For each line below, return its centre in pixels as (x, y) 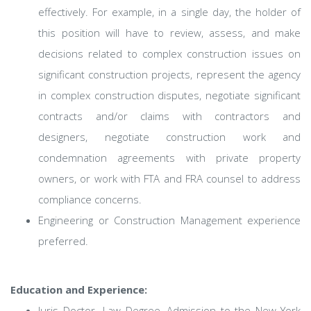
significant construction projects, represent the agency (169, 74)
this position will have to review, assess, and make (169, 33)
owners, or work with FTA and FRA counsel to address (169, 178)
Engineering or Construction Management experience (169, 220)
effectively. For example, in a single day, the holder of (169, 12)
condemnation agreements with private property (169, 158)
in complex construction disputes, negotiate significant (169, 95)
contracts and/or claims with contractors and (169, 116)
